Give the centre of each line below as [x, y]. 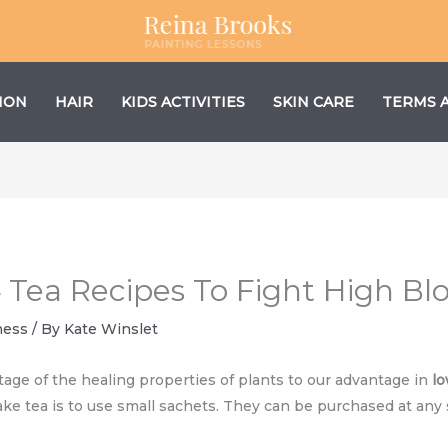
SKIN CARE [313, 102]
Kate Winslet [111, 328]
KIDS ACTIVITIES [183, 102]
